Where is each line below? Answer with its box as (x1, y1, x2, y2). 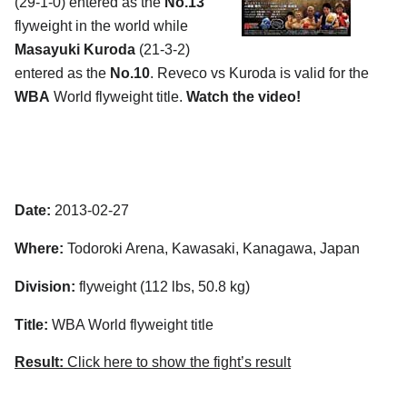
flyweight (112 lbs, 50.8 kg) (75, 278, 250, 294)
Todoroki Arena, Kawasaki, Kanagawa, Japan (64, 240, 360, 256)
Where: (15, 240, 64, 256)
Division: (15, 278, 75, 294)
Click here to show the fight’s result (64, 354, 291, 371)
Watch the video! (186, 88, 301, 104)
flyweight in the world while (15, 17, 188, 34)
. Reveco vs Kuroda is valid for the (150, 65, 369, 81)
